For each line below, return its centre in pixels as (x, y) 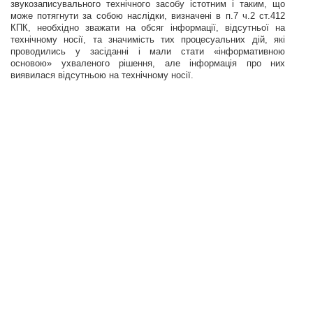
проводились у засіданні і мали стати (112, 51)
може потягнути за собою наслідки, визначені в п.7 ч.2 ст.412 (148, 16)
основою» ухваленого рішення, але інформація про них (148, 63)
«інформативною (249, 51)
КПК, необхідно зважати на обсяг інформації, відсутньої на (148, 28)
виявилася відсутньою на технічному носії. (102, 75)
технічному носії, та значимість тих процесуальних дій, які (148, 39)
